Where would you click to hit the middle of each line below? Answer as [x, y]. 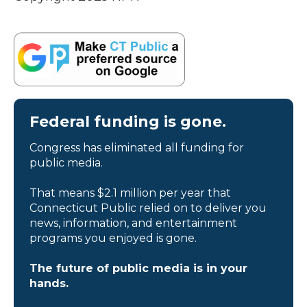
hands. [49, 283]
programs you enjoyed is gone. [113, 238]
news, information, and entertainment [133, 223]
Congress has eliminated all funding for [137, 147]
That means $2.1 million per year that [130, 193]
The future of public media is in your [138, 268]
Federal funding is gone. [128, 121]
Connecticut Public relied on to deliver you [148, 208]
